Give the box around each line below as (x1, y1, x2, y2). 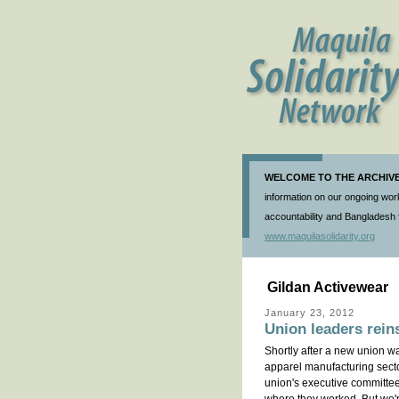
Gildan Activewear (267, 280, 388, 295)
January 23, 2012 (265, 307, 354, 318)
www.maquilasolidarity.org (265, 231, 375, 241)
